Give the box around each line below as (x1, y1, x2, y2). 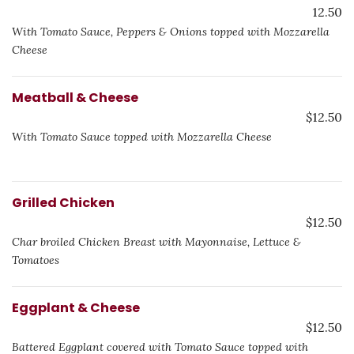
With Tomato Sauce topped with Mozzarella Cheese (12, 130, 272, 144)
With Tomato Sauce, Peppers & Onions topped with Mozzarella (12, 24, 330, 39)
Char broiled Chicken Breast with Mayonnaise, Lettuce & (12, 235, 301, 249)
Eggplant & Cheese (12, 299, 140, 317)
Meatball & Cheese (12, 88, 138, 107)
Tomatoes (12, 253, 59, 267)
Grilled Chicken (12, 194, 115, 212)
